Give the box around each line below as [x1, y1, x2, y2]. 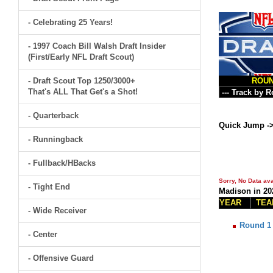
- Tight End [28, 182, 70, 191]
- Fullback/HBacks [28, 158, 96, 168]
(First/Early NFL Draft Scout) [28, 52, 134, 62]
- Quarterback [28, 111, 79, 120]
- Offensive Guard [28, 253, 94, 263]
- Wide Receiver [28, 206, 87, 215]
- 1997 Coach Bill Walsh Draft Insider [28, 41, 166, 51]
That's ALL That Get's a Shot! [28, 87, 138, 96]
